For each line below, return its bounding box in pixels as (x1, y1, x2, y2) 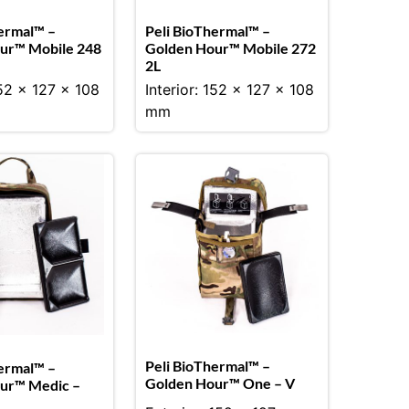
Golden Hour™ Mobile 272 (144, 38, 316, 57)
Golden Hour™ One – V (144, 374, 295, 393)
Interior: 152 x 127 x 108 (144, 79, 314, 99)
